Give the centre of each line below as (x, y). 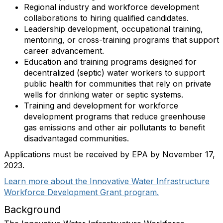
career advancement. (64, 51)
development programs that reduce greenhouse (115, 117)
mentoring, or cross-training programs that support (121, 40)
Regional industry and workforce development (111, 7)
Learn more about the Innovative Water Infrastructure (107, 181)
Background (32, 210)
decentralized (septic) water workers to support (114, 73)
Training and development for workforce (101, 106)
